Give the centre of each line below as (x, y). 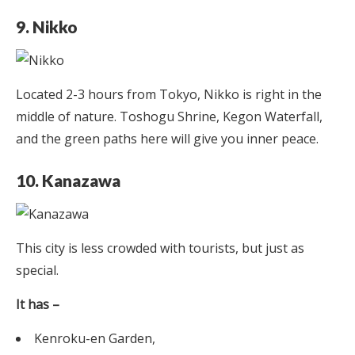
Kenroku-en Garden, (95, 338)
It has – (38, 304)
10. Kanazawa (70, 180)
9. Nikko (47, 26)
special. (37, 270)
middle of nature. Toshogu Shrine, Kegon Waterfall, (169, 116)
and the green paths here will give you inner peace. (167, 138)
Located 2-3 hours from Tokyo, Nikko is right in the (169, 94)
